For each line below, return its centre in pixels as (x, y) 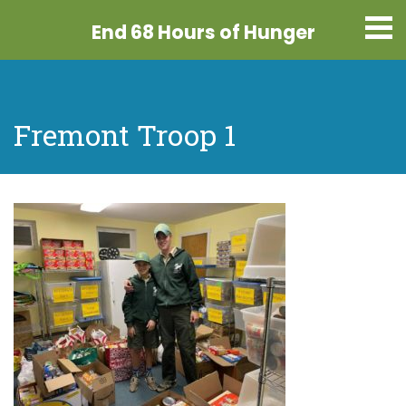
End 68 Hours (153, 32)
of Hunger (265, 32)
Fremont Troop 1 (125, 135)
